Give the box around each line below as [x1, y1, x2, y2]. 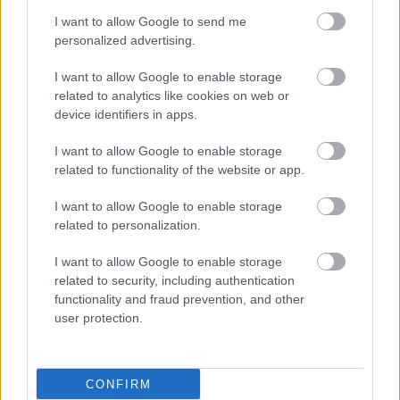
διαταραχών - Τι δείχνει [214, 254, 376, 271]
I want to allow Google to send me [54, 14, 246, 29]
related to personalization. [54, 218, 201, 232]
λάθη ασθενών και [214, 363, 341, 380]
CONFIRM [85, 377, 152, 391]
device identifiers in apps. [54, 107, 197, 121]
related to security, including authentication [54, 273, 295, 287]
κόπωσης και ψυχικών [214, 236, 371, 253]
